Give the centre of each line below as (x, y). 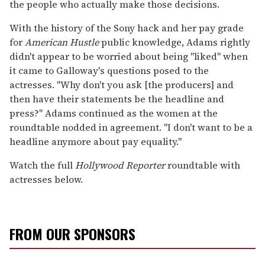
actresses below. (46, 179)
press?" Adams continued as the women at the (114, 113)
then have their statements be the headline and (117, 98)
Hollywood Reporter (120, 165)
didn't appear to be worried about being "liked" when (129, 56)
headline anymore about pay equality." (96, 141)
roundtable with (203, 165)
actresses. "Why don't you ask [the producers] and (122, 84)
